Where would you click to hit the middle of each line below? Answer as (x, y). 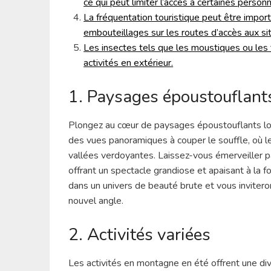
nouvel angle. (96, 201)
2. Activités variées (140, 235)
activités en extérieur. (129, 63)
